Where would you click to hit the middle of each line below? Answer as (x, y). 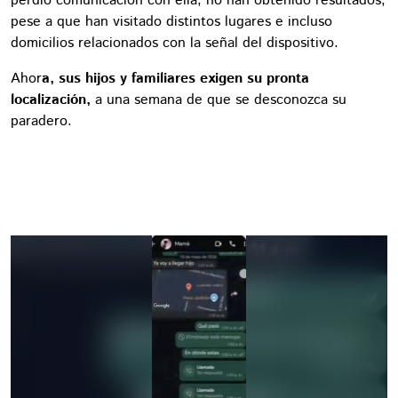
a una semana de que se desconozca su (219, 99)
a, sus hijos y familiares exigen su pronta (175, 78)
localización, (51, 99)
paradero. (41, 121)
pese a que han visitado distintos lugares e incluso (171, 21)
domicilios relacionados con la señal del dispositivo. (175, 43)
